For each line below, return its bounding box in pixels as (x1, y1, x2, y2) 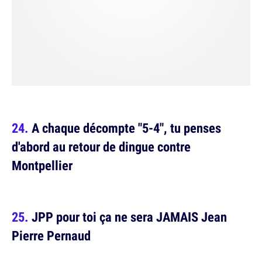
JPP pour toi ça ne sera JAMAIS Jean (32, 208, 227, 226)
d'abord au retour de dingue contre (12, 137, 191, 156)
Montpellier (12, 156, 73, 175)
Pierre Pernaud (12, 226, 91, 245)
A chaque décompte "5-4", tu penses (32, 119, 221, 137)
